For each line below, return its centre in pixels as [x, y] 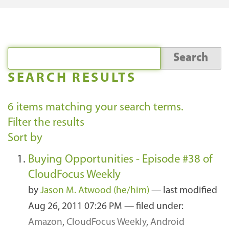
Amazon [45, 223]
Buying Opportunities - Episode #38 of [120, 160]
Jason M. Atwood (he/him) [95, 191]
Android [167, 223]
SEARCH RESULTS [72, 79]
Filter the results [46, 123]
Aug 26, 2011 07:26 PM [76, 207]
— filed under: [154, 207]
